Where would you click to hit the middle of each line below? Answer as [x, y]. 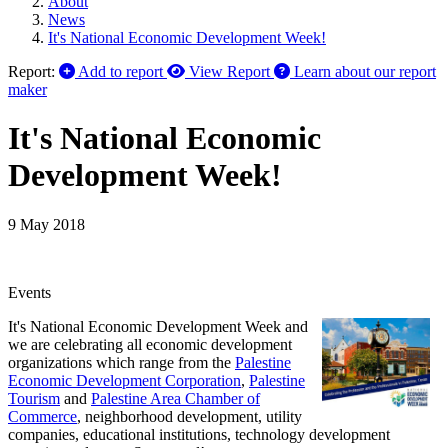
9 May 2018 [46, 224]
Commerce [42, 416]
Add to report [120, 71]
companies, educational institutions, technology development [199, 434]
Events [29, 292]
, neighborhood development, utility [189, 416]
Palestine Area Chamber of [175, 398]
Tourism [34, 398]
